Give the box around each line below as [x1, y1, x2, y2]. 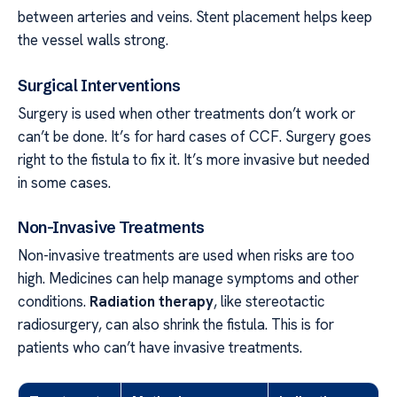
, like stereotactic [214, 292, 325, 312]
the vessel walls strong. [18, 30, 168, 51]
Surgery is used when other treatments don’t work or [18, 103, 355, 123]
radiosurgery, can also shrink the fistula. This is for [18, 315, 334, 335]
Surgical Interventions [18, 74, 181, 96]
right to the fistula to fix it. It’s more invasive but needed [18, 149, 370, 169]
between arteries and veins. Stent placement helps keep [18, 7, 372, 27]
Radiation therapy [90, 292, 214, 312]
